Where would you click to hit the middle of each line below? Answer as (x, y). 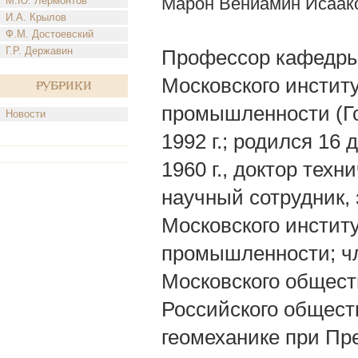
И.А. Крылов (36, 17)
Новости (26, 114)
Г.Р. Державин (39, 51)
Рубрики (64, 86)
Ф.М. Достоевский (50, 34)
